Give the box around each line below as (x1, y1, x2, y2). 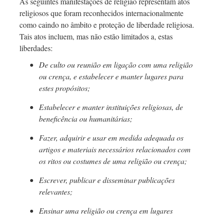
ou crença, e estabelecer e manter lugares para (39, 71, 183, 82)
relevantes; (39, 186, 73, 197)
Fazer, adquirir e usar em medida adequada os (39, 132, 183, 143)
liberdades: (19, 43, 53, 54)
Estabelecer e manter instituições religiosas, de (39, 102, 183, 112)
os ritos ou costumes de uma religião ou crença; (39, 156, 187, 166)
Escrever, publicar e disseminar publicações (39, 175, 175, 185)
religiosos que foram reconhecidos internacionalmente (19, 8, 183, 18)
